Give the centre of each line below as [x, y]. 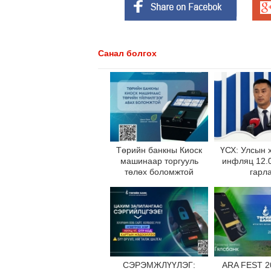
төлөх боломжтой [159, 172]
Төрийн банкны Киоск [159, 150]
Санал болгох [127, 53]
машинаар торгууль [159, 161]
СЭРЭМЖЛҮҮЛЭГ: [159, 265]
